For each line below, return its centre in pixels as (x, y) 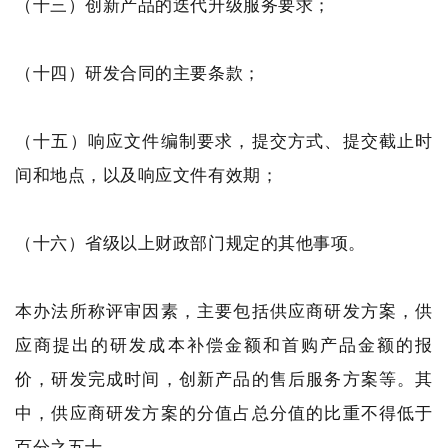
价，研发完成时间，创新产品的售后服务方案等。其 (224, 378)
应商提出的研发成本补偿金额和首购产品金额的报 (224, 344)
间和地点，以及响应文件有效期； (147, 174)
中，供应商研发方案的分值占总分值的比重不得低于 (224, 412)
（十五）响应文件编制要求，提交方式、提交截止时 (224, 140)
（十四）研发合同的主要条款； (138, 72)
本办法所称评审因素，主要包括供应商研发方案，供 (224, 310)
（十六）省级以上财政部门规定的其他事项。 (190, 242)
